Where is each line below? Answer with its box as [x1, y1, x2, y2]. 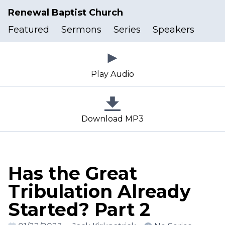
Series [114, 24, 141, 35]
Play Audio [91, 69, 134, 79]
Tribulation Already [8, 180, 191, 202]
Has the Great [8, 162, 137, 184]
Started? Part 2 [8, 198, 150, 220]
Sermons [61, 24, 101, 35]
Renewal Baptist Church [8, 7, 123, 18]
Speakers [153, 24, 194, 35]
